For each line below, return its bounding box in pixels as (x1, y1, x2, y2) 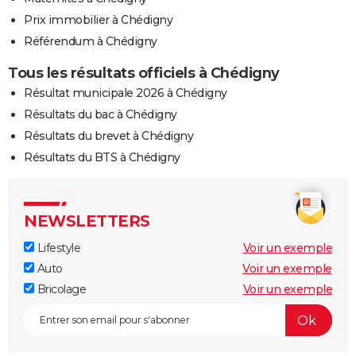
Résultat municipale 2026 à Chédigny (24, 86, 227, 101)
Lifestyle (34, 241, 80, 256)
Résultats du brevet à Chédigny (24, 129, 193, 144)
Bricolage (34, 282, 86, 297)
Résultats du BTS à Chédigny (24, 150, 180, 165)
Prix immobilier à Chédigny (24, 13, 172, 28)
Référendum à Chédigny (24, 34, 157, 49)
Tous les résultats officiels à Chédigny (8, 64, 280, 83)
